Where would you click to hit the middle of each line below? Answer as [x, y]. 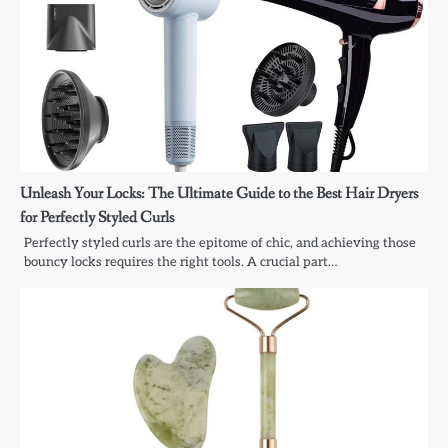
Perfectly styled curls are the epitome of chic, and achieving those [220, 243]
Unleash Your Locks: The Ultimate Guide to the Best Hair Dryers [219, 194]
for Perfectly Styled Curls [97, 218]
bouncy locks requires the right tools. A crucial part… [180, 262]
